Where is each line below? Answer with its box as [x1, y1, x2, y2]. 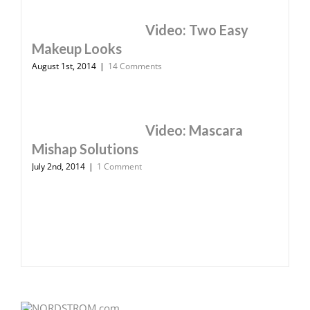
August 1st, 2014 [32, 60, 96, 72]
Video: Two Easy [145, 21, 248, 38]
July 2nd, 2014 [32, 160, 85, 172]
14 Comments [108, 60, 162, 72]
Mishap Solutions [32, 140, 138, 157]
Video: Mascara [145, 121, 243, 138]
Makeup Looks [32, 39, 122, 57]
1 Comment [97, 160, 142, 172]
